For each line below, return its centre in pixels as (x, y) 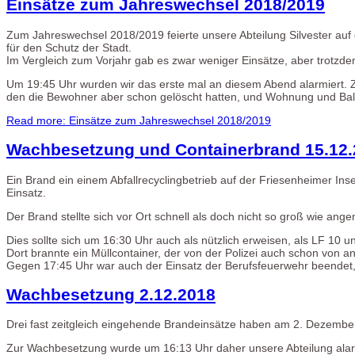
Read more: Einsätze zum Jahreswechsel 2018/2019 (139, 120)
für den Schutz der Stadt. (69, 47)
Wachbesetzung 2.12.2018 (111, 294)
